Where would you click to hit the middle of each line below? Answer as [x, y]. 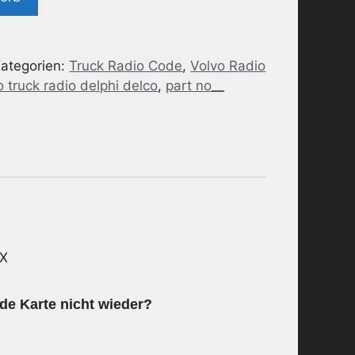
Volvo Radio [228, 65]
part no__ [195, 85]
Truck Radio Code [126, 65]
